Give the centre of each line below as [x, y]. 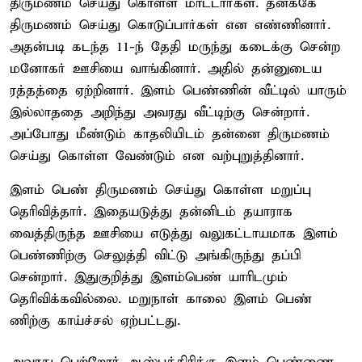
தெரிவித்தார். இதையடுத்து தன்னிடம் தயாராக [151, 212]
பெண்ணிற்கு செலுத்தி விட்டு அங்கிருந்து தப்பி [155, 255]
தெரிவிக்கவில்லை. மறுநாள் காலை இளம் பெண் [161, 299]
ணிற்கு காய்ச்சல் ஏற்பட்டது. [95, 321]
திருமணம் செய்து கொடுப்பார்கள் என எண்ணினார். [170, 25]
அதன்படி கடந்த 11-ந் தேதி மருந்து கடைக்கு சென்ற [175, 47]
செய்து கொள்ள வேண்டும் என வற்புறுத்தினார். [157, 156]
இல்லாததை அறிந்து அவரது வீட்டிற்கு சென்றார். [160, 112]
